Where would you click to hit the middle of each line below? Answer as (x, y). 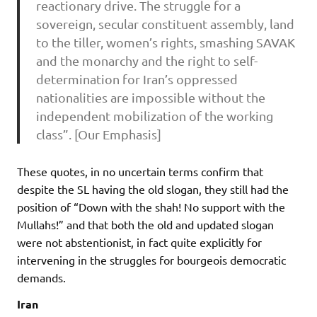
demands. (41, 278)
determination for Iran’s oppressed (137, 79)
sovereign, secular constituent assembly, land (165, 24)
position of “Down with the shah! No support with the (151, 207)
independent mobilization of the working (154, 116)
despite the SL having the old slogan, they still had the (153, 189)
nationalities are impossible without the (150, 98)
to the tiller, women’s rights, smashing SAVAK (165, 42)
